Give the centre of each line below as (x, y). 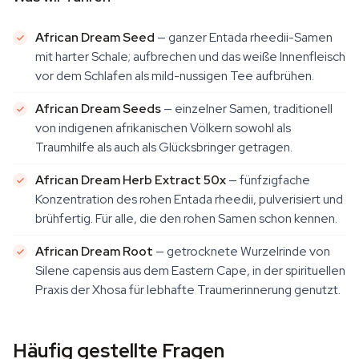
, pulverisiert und (298, 199)
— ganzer (182, 37)
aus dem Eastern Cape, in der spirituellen (233, 270)
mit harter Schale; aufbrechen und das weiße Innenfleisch (190, 56)
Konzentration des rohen (105, 199)
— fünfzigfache (268, 180)
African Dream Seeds (98, 109)
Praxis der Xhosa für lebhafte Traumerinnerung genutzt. (188, 290)
